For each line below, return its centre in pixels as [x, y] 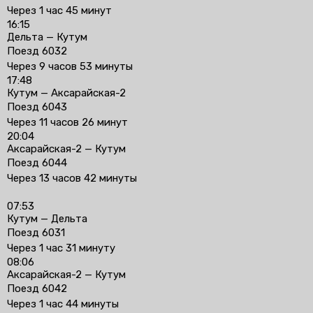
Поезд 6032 [37, 51]
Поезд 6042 [37, 289]
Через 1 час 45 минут [59, 10]
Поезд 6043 [37, 107]
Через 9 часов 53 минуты [70, 66]
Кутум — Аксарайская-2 [66, 93]
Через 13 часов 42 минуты [72, 178]
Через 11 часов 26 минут [67, 122]
